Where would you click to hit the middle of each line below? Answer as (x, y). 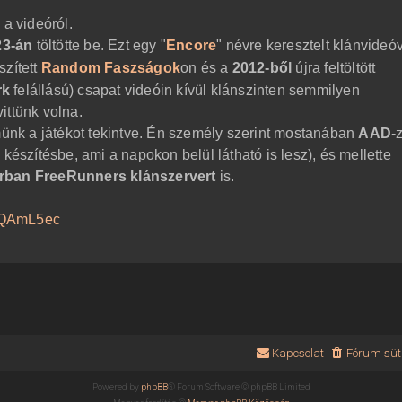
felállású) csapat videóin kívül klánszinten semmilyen (185, 91)
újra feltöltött (334, 68)
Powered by (116, 388)
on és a (206, 68)
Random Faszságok (111, 68)
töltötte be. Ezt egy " (100, 46)
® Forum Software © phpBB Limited (239, 388)
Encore (192, 46)
